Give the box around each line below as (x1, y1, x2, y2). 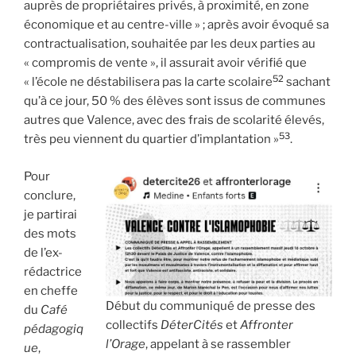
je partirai (24, 207, 77, 222)
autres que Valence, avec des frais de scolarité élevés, (24, 113, 324, 128)
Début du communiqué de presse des (106, 298, 315, 313)
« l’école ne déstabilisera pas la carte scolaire (24, 75, 273, 90)
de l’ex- (24, 245, 63, 260)
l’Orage (106, 336, 145, 351)
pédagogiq (24, 321, 83, 336)
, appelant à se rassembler (145, 336, 291, 351)
